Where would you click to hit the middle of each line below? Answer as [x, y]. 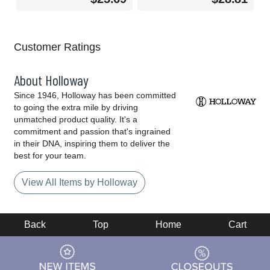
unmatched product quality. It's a [76, 120]
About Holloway [51, 80]
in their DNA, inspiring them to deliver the [92, 144]
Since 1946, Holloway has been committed [95, 96]
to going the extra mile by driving [76, 108]
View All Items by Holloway [80, 183]
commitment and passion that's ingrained [92, 132]
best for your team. [50, 156]
